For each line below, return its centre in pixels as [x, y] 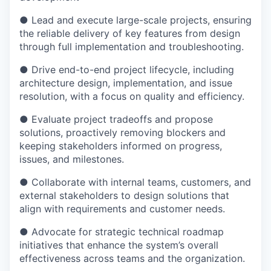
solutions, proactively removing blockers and [122, 132]
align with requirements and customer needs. [122, 209]
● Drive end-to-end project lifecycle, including [127, 70]
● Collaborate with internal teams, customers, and [135, 182]
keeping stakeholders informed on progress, [121, 146]
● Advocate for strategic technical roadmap [122, 232]
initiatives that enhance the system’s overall [119, 245]
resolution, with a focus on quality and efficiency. [132, 96]
